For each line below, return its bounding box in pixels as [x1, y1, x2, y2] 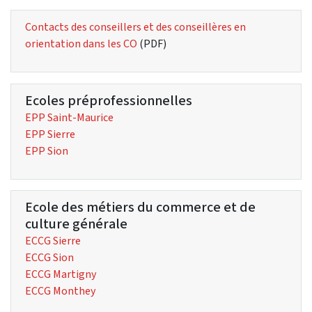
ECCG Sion [25, 250, 74, 265]
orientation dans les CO [25, 36, 137, 52]
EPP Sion [25, 143, 68, 158]
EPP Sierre [25, 126, 75, 141]
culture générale [25, 214, 130, 234]
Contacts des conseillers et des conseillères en [25, 19, 246, 35]
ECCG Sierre [25, 233, 81, 249]
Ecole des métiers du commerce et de [25, 198, 256, 217]
